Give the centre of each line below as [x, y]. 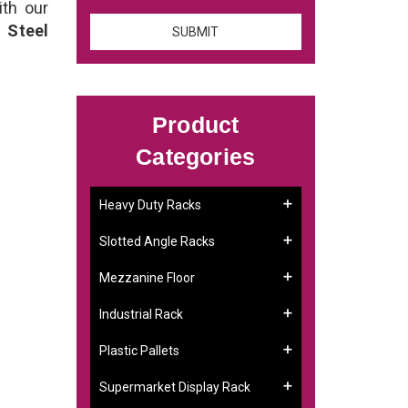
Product [196, 124]
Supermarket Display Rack [174, 387]
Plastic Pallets [139, 350]
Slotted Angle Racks [157, 241]
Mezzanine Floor [147, 277]
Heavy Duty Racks [150, 204]
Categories [196, 156]
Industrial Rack [141, 314]
